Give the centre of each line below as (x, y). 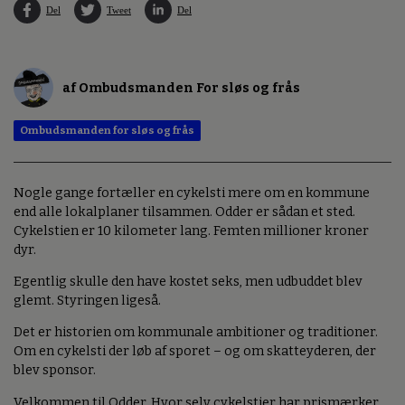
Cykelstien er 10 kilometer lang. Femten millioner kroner (191, 231)
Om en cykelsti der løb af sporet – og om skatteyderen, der (195, 352)
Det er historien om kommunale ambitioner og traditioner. (196, 333)
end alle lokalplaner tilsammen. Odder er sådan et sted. (184, 212)
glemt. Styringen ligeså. (87, 301)
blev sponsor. (55, 371)
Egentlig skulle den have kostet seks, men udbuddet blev (188, 282)
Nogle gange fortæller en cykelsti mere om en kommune (192, 193)
